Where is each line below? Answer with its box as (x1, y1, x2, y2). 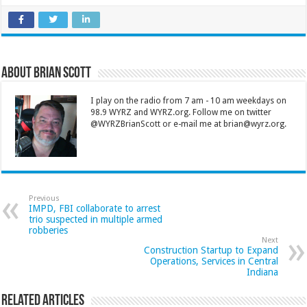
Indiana (246, 266, 278, 278)
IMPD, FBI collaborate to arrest (29, 202, 161, 214)
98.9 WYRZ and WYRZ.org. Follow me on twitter (90, 107, 272, 117)
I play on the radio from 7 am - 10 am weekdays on (90, 95, 287, 106)
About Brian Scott (1, 65, 92, 82)
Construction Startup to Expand (143, 244, 278, 256)
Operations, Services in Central (149, 255, 278, 267)
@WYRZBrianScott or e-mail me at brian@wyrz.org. (90, 119, 287, 129)
